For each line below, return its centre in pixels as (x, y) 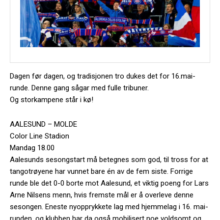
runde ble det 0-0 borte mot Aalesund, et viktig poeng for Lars (109, 183)
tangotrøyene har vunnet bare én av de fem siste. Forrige (101, 171)
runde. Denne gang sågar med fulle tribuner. (79, 88)
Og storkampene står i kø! (52, 99)
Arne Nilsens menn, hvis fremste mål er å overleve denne (102, 195)
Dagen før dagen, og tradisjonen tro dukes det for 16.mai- (103, 76)
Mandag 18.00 (32, 148)
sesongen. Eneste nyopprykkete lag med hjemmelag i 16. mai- (109, 206)
